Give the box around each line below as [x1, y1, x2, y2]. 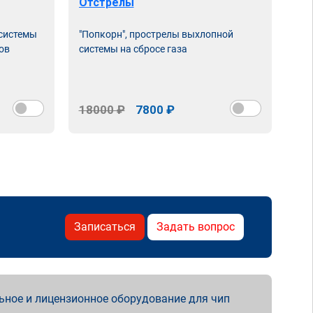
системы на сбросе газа [78, 43, 187, 54]
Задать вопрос [156, 220, 235, 233]
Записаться [74, 220, 136, 233]
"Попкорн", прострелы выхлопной [78, 29, 233, 40]
